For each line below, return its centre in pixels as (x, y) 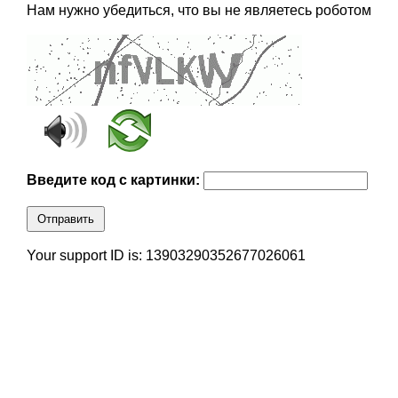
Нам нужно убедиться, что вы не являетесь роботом (199, 11)
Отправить (65, 219)
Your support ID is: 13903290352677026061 (166, 256)
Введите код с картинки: (115, 180)
